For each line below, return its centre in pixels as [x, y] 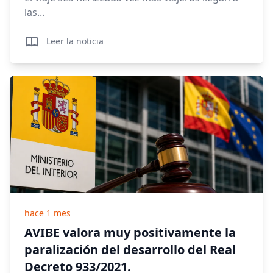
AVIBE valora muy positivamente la [130, 232]
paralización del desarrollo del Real [130, 250]
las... [34, 12]
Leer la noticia [75, 41]
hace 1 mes [48, 213]
